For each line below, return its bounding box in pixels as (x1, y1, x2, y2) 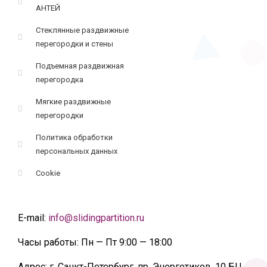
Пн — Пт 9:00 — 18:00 (79, 237, 172, 249)
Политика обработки (36, 133, 113, 142)
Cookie (36, 169, 61, 178)
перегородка (36, 75, 84, 85)
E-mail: (18, 212, 46, 224)
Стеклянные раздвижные (36, 26, 129, 35)
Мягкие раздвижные (36, 97, 111, 107)
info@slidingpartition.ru (48, 212, 144, 224)
